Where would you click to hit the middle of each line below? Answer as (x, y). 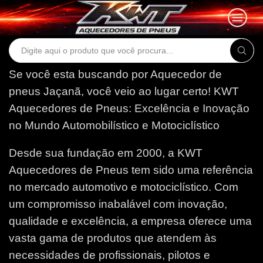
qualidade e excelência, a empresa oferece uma (130, 221)
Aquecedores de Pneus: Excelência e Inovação (129, 108)
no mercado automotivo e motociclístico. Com (124, 187)
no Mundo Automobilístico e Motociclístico (114, 125)
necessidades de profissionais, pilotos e (109, 255)
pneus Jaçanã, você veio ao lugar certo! (111, 91)
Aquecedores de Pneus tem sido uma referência (131, 170)
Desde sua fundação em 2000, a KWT (106, 153)
